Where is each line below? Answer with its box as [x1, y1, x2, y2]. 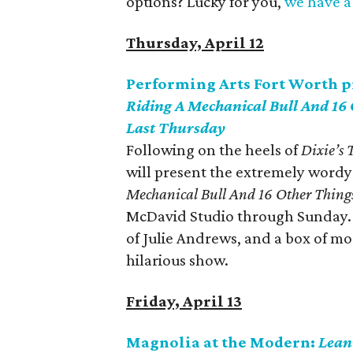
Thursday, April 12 [126, 33, 265, 52]
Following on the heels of [126, 140, 302, 159]
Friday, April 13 [126, 292, 243, 310]
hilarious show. [126, 251, 229, 269]
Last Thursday [126, 118, 226, 137]
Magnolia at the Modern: [126, 333, 319, 351]
